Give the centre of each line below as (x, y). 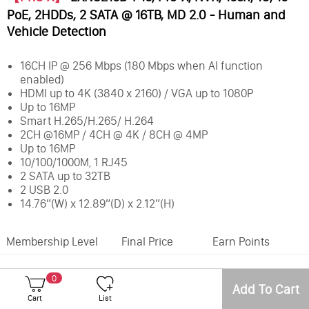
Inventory (186, 272)
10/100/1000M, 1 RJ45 (73, 162)
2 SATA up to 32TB (65, 176)
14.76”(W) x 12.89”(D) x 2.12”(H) (97, 204)
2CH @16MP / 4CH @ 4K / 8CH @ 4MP (113, 135)
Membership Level (52, 242)
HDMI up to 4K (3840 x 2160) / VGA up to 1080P (136, 93)
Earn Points (241, 242)
